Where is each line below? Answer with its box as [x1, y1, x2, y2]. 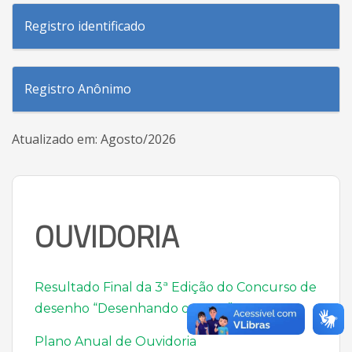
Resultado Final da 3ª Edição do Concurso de [35, 280, 317, 295]
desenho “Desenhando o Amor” [35, 301, 233, 316]
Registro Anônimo [24, 80, 131, 97]
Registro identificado [24, 17, 145, 35]
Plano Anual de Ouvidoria [35, 334, 196, 349]
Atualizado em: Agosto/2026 [12, 130, 176, 148]
